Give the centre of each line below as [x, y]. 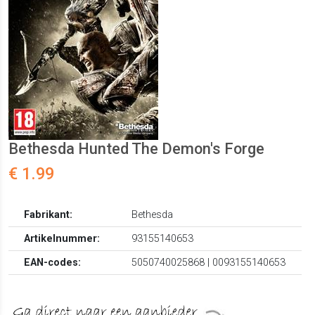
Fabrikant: [49, 215]
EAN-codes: [53, 263]
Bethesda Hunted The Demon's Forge [136, 149]
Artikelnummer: [62, 239]
